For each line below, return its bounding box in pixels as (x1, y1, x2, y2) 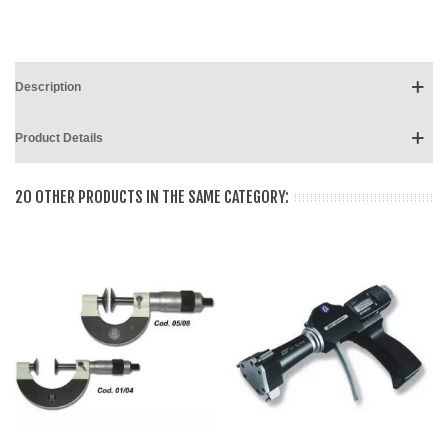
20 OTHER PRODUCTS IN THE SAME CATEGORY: (15, 187, 289, 207)
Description (15, 80, 81, 94)
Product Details (15, 131, 103, 145)
